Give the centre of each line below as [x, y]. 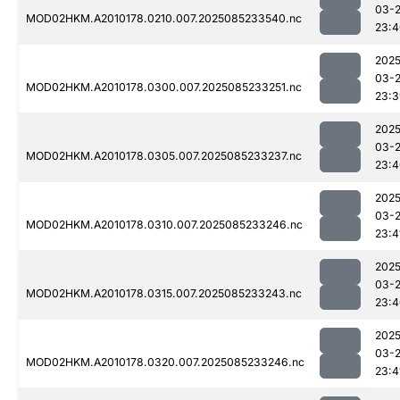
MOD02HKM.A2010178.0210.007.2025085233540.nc [164, 19]
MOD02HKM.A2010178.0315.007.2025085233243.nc [164, 294]
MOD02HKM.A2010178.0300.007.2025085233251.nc [164, 87]
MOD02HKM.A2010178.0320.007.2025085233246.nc [165, 362]
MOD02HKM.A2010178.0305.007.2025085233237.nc [164, 156]
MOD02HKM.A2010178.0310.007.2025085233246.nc [164, 225]
